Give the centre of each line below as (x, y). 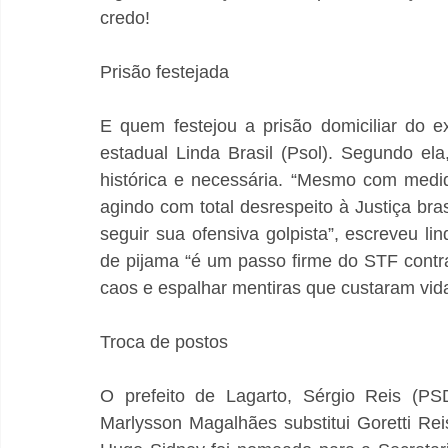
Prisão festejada (164, 72)
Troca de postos (164, 342)
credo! (125, 18)
